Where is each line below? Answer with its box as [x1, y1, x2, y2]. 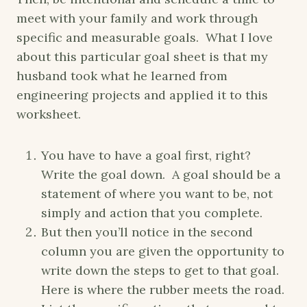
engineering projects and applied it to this [16, 87, 268, 103]
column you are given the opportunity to [41, 243, 284, 260]
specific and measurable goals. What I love [16, 29, 273, 46]
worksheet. [16, 106, 81, 123]
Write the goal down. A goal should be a [41, 167, 281, 183]
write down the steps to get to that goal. [41, 262, 282, 279]
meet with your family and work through [16, 10, 258, 27]
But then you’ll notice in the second [41, 224, 253, 241]
